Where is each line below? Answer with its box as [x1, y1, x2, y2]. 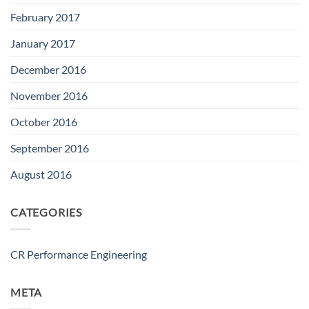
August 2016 [10, 168, 72, 181]
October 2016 [10, 115, 77, 129]
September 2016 [10, 141, 89, 155]
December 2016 [10, 63, 86, 77]
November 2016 [10, 89, 88, 103]
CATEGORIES [10, 206, 82, 219]
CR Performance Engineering [10, 247, 147, 261]
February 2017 [10, 10, 80, 24]
